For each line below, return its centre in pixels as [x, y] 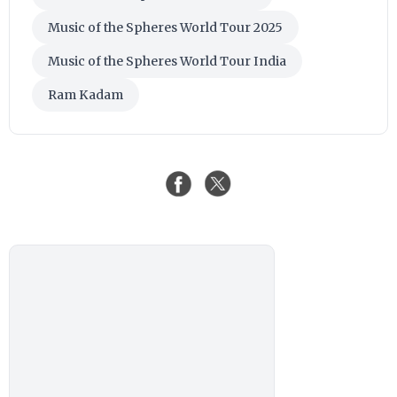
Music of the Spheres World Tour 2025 [165, 27]
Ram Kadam [86, 94]
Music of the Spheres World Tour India [167, 61]
